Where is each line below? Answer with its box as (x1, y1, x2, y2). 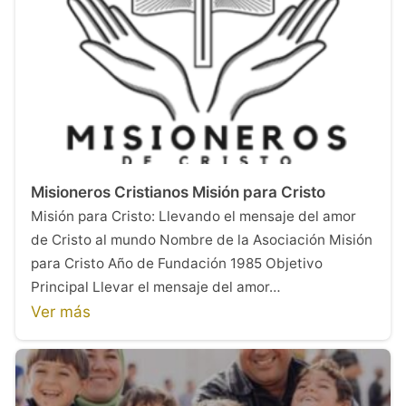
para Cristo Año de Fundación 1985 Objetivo (31, 254, 323, 272)
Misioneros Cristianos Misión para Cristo (31, 182, 325, 201)
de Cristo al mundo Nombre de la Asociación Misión (31, 230, 372, 248)
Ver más (31, 302, 91, 321)
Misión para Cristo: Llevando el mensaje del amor (31, 207, 356, 225)
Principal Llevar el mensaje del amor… (31, 277, 281, 295)
